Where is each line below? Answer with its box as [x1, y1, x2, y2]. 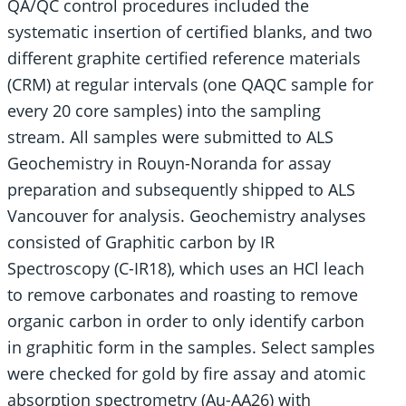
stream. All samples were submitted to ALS [7, 126, 333, 149]
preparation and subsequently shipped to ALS [7, 179, 355, 201]
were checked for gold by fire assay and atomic [7, 362, 366, 385]
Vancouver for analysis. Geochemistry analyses [7, 205, 366, 227]
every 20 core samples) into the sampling [7, 100, 321, 122]
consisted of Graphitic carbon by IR [7, 231, 275, 254]
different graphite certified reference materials [7, 47, 361, 70]
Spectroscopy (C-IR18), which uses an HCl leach [7, 257, 364, 280]
